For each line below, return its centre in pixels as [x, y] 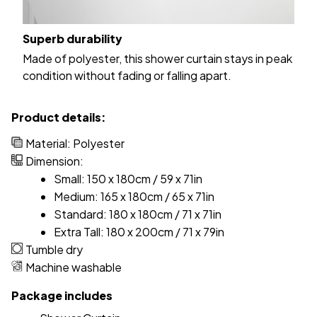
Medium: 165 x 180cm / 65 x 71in [134, 197]
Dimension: [56, 161]
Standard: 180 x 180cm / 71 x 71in [139, 214]
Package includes [62, 296]
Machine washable [74, 267]
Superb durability [74, 39]
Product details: [59, 117]
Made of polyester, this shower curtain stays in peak [157, 58]
